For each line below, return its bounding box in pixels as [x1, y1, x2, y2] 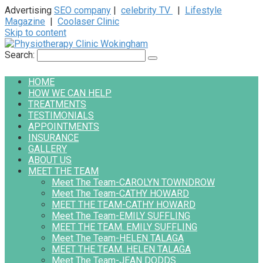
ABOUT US [28, 154, 72, 166]
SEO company [54, 5, 111, 16]
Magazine [5, 16, 45, 27]
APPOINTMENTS [28, 121, 99, 132]
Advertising [5, 5, 54, 16]
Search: [5, 49, 37, 60]
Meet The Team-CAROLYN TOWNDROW [52, 177, 215, 188]
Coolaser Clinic [58, 16, 119, 27]
